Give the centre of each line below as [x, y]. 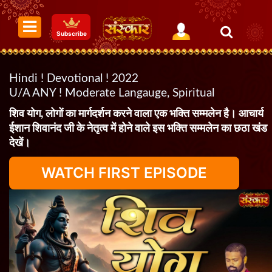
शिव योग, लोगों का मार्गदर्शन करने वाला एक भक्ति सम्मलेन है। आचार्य [136, 114]
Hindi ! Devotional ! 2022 [74, 79]
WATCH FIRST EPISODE [124, 173]
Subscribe [71, 34]
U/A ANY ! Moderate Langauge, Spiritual [112, 93]
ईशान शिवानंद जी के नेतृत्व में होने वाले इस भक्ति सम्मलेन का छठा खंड [138, 129]
